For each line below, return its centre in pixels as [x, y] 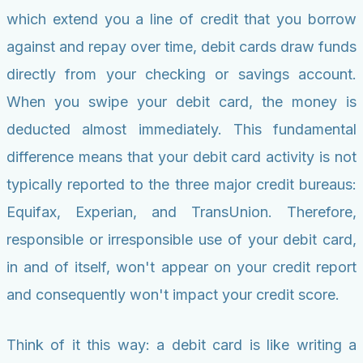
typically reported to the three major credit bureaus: [181, 185]
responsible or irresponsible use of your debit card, [181, 240]
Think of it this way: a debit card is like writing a [181, 345]
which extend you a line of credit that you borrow [181, 19]
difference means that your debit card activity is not [181, 157]
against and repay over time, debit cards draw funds [181, 47]
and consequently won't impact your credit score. [173, 295]
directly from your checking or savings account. [181, 75]
